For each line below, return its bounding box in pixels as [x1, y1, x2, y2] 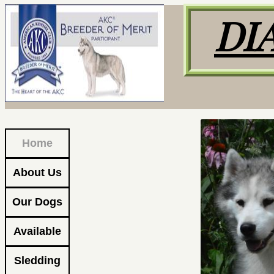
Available [13, 225, 61, 237]
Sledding [14, 254, 61, 267]
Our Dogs [12, 196, 62, 208]
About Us [13, 166, 62, 179]
